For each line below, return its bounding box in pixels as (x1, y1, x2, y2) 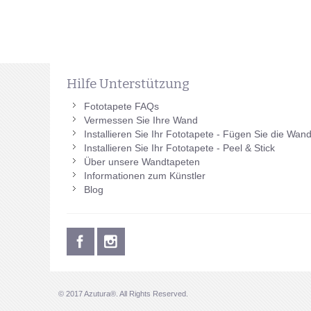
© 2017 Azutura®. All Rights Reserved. (58, 289, 188, 298)
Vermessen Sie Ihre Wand (83, 114, 198, 126)
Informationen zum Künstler (83, 169, 205, 181)
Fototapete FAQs (83, 100, 159, 112)
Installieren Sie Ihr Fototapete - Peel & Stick (83, 142, 275, 153)
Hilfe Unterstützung (66, 76, 190, 92)
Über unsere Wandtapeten (83, 155, 200, 167)
